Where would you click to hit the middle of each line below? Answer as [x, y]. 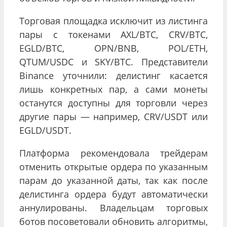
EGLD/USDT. [45, 130]
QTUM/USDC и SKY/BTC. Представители [113, 62]
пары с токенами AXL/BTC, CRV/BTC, [113, 34]
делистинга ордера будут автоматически [113, 194]
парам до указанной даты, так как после [113, 180]
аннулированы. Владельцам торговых [113, 207]
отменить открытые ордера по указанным [113, 166]
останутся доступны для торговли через [113, 103]
